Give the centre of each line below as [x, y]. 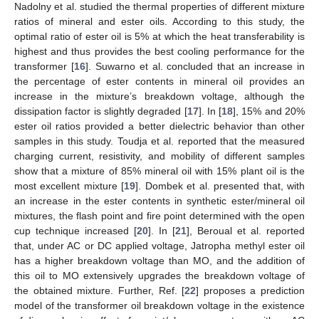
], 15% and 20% [269, 111]
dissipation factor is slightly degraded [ [101, 111]
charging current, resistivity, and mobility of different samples [159, 156]
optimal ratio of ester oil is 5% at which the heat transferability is [159, 36]
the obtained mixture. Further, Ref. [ [100, 290]
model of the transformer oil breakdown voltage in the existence [159, 305]
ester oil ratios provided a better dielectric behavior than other [159, 126]
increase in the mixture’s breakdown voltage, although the [159, 96]
